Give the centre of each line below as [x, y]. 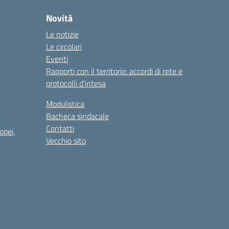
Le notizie [62, 34]
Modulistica [65, 104]
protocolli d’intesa [76, 83]
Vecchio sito [66, 141]
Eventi [57, 59]
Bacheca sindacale [77, 116]
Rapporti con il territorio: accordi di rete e [114, 71]
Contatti [60, 128]
